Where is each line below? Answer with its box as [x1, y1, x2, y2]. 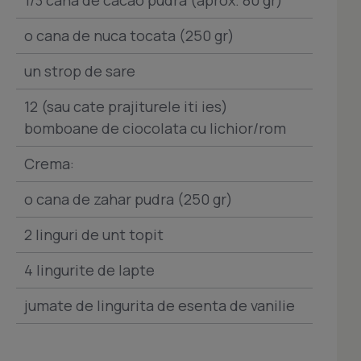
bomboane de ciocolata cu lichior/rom [24, 118, 286, 138]
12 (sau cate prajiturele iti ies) [24, 96, 228, 116]
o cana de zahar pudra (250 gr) [24, 189, 233, 209]
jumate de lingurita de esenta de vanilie [24, 295, 295, 315]
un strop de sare [24, 60, 135, 81]
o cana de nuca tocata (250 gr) [24, 25, 234, 45]
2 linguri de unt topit [24, 224, 164, 244]
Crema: [24, 153, 74, 173]
